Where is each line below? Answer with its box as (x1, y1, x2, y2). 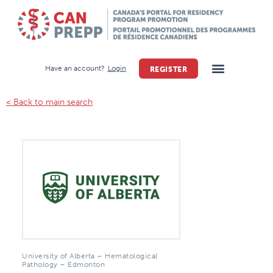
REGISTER (149, 65, 188, 74)
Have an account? (44, 64, 105, 73)
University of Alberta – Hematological (22, 251, 158, 260)
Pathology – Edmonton (22, 260, 105, 269)
